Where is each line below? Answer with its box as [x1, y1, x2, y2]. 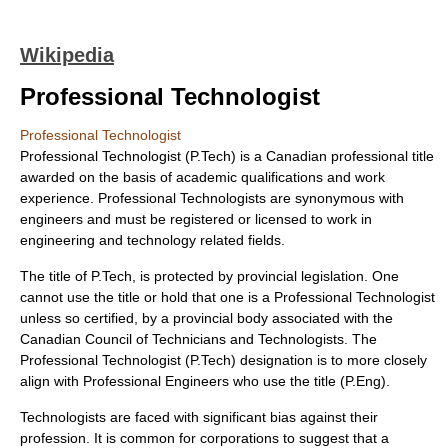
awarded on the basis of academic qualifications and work [20, 169, 385, 185]
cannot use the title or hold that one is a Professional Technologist [20, 289, 435, 305]
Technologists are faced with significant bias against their [20, 409, 378, 425]
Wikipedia [20, 44, 114, 66]
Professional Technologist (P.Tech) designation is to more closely [20, 352, 427, 368]
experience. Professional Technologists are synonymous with [20, 190, 404, 206]
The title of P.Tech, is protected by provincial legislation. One [20, 268, 399, 284]
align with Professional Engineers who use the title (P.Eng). [20, 373, 390, 389]
